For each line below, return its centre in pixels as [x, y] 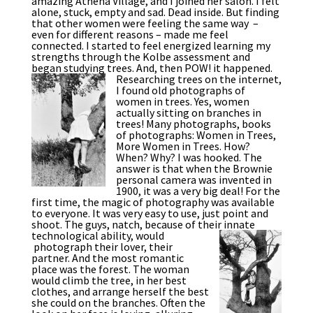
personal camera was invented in [194, 180]
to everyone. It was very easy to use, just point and [150, 213]
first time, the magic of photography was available [153, 202]
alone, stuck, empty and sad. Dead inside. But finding [155, 12]
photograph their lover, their [102, 247]
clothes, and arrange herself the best [120, 292]
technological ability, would [97, 236]
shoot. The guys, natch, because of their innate [143, 225]
